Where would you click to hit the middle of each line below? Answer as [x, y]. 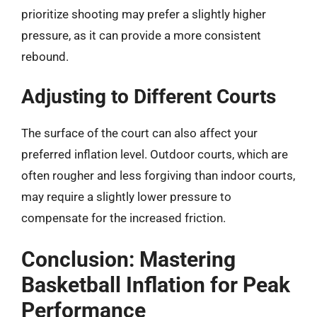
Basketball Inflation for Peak [156, 284]
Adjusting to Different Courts [149, 97]
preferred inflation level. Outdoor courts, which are [155, 154]
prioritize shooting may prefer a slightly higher [144, 14]
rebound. [45, 56]
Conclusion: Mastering [128, 259]
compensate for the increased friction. [123, 218]
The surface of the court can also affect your [139, 133]
